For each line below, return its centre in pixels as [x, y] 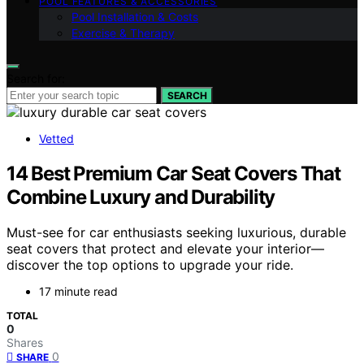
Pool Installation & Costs [135, 16]
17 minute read [78, 292]
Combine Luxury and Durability [141, 197]
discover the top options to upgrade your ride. [150, 265]
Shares [25, 343]
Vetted [56, 138]
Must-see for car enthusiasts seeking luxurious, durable [176, 233]
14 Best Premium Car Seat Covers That [173, 173]
